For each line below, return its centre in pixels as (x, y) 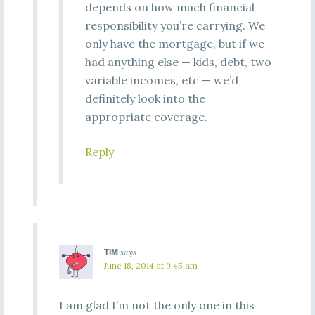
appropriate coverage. (146, 117)
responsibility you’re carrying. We (175, 25)
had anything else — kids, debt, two (178, 62)
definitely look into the (145, 98)
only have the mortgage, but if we (174, 44)
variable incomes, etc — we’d (161, 80)
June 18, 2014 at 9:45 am (150, 265)
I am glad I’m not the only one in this (156, 305)
